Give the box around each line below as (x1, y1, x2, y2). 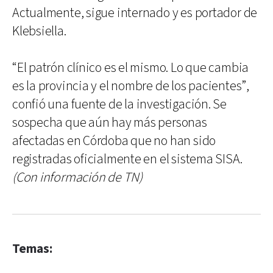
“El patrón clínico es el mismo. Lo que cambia (12, 58, 249, 77)
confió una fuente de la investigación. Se (12, 95, 227, 113)
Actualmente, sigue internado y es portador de (12, 4, 258, 22)
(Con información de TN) (12, 168, 143, 186)
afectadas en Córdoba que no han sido (12, 132, 216, 150)
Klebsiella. (12, 22, 66, 40)
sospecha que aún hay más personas (12, 113, 207, 132)
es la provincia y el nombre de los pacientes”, (12, 77, 249, 95)
